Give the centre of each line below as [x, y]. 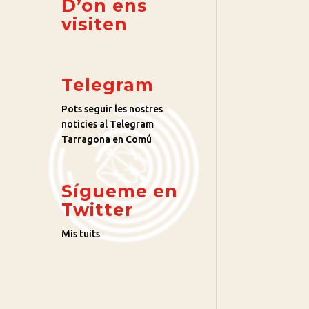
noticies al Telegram [108, 124]
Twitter [98, 210]
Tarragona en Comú [107, 140]
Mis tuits [81, 234]
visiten [95, 24]
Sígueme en [120, 191]
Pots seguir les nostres [112, 109]
